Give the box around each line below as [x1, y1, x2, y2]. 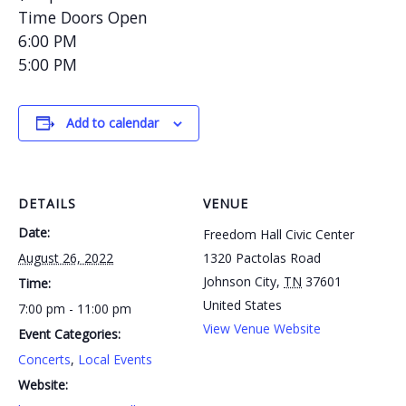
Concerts [18, 350, 71, 368]
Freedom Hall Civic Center [203, 225, 354, 243]
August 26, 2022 [18, 248, 113, 266]
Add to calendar [65, 113, 159, 131]
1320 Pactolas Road [203, 248, 321, 266]
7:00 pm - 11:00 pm [18, 299, 131, 317]
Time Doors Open [18, 5, 148, 28]
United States [203, 295, 282, 314]
